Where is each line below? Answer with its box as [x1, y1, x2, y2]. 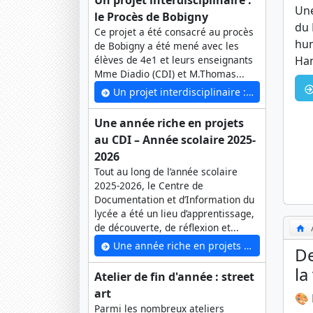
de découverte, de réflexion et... [94, 221, 239, 235]
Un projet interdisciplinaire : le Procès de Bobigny [110, 85, 246, 99]
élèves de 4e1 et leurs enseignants [94, 53, 253, 67]
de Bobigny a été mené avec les [94, 39, 239, 53]
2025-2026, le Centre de [94, 179, 203, 193]
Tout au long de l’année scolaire [94, 165, 238, 179]
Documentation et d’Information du [94, 193, 254, 207]
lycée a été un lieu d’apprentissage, [94, 207, 254, 221]
